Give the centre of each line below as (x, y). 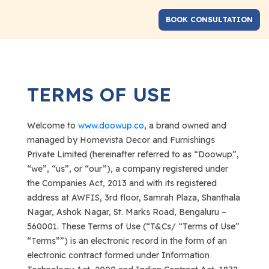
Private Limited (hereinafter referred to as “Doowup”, (133, 154)
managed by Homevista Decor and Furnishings (121, 140)
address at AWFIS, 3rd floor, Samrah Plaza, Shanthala (133, 198)
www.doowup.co (111, 125)
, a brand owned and (185, 125)
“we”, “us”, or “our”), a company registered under (127, 169)
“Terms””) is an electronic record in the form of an (127, 241)
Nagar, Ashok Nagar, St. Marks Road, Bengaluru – (126, 212)
